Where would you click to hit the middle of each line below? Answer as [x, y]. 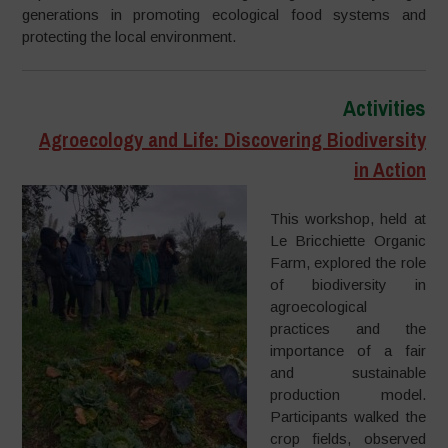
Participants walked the [347, 416]
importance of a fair [347, 350]
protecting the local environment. [129, 36]
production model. [347, 394]
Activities [384, 108]
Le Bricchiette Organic [347, 240]
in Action [389, 169]
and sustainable [347, 372]
